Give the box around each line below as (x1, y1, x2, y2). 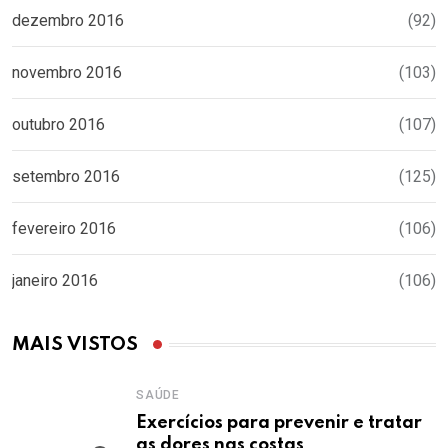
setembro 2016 (12, 167, 120, 187)
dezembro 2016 (12, 11, 124, 31)
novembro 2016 (12, 63, 122, 83)
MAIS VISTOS (12, 335, 138, 355)
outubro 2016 (12, 115, 105, 135)
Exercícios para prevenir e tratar (136, 414, 422, 433)
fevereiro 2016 (12, 219, 116, 239)
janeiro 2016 (12, 271, 98, 291)
